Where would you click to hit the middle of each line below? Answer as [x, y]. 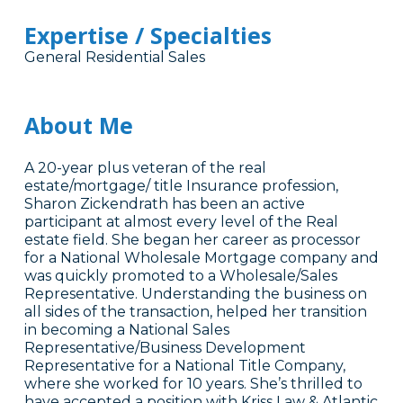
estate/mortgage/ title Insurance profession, [181, 186]
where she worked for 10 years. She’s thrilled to [193, 384]
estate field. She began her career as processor [192, 240]
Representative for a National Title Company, [184, 366]
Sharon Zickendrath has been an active [164, 204]
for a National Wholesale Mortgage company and [201, 258]
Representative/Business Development [165, 348]
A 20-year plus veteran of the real [145, 168]
